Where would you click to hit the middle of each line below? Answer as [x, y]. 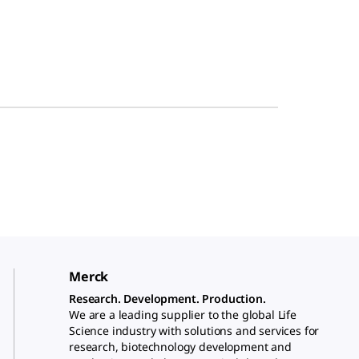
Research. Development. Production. [167, 298]
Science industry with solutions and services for [194, 331]
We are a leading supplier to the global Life [183, 315]
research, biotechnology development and [180, 347]
